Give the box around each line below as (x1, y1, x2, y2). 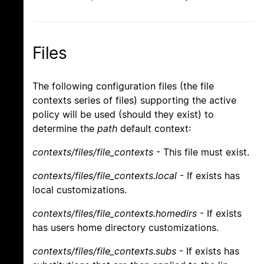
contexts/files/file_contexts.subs (32, 245, 176, 258)
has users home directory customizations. (32, 222, 219, 234)
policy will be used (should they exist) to (32, 108, 214, 121)
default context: (117, 123, 191, 135)
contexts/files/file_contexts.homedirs (32, 207, 197, 220)
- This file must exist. (153, 146, 249, 159)
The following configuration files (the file (32, 80, 214, 93)
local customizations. (32, 184, 127, 196)
